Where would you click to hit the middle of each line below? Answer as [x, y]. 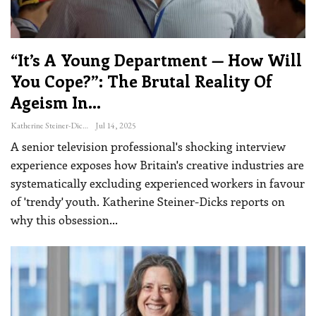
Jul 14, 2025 [116, 126]
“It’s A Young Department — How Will [156, 60]
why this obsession [60, 220]
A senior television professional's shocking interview [148, 146]
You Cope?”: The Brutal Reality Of [141, 81]
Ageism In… [56, 102]
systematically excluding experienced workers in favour [158, 183]
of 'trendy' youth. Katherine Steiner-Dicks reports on [148, 201]
